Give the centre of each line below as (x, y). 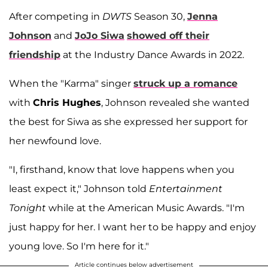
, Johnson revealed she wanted (175, 102)
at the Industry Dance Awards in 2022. (152, 54)
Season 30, (161, 16)
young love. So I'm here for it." (79, 246)
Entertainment (186, 188)
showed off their (168, 35)
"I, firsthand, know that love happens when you (122, 169)
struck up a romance (185, 83)
